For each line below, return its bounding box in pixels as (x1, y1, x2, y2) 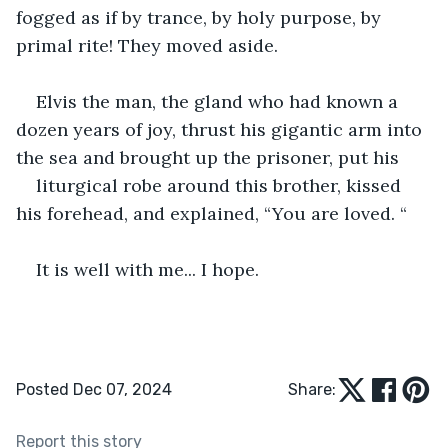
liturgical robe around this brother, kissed (36, 173, 406, 197)
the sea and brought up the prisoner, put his (16, 145, 399, 169)
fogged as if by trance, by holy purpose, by (16, 5, 386, 29)
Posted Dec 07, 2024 (16, 379, 172, 399)
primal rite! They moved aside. (16, 33, 278, 57)
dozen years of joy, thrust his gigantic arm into (16, 117, 427, 141)
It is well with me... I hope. (36, 257, 259, 281)
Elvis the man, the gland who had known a (36, 89, 403, 113)
